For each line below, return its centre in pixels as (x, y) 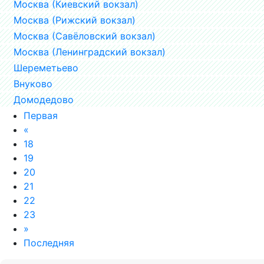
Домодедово (44, 99)
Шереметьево (46, 67)
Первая (41, 115)
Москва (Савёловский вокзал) (85, 36)
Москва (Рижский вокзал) (75, 20)
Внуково (33, 83)
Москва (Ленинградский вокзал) (90, 52)
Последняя (49, 242)
